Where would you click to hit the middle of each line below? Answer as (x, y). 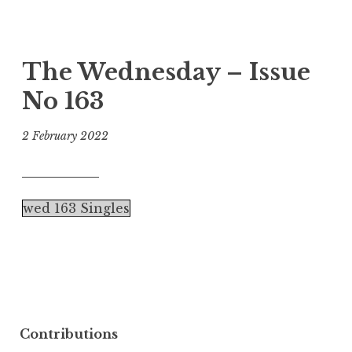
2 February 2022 (65, 136)
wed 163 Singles (76, 208)
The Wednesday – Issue (166, 72)
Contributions (68, 334)
